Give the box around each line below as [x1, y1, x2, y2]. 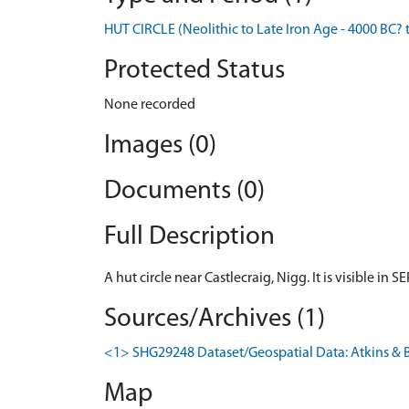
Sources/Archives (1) [104, 306, 325, 332]
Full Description [104, 224, 275, 250]
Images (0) [104, 132, 216, 159]
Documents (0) [104, 178, 265, 204]
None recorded [104, 98, 195, 112]
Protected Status [104, 58, 285, 84]
